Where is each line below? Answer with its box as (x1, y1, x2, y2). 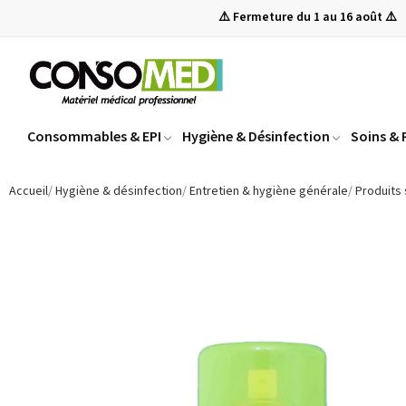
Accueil (9, 182, 48, 201)
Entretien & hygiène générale (189, 182, 348, 201)
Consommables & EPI (27, 127, 161, 146)
